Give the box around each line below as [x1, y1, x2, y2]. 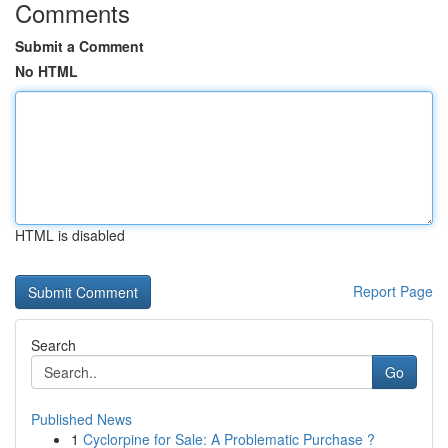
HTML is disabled [15, 225, 125, 245]
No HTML [15, 61, 78, 81]
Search [31, 335, 76, 355]
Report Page [353, 281, 433, 301]
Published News [31, 409, 132, 429]
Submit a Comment [15, 36, 144, 56]
